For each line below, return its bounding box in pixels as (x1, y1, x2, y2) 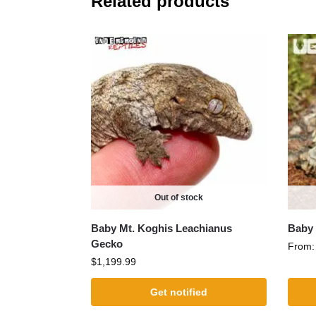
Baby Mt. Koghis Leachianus (90, 221, 232, 234)
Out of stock (154, 192, 203, 202)
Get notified (150, 286, 207, 298)
